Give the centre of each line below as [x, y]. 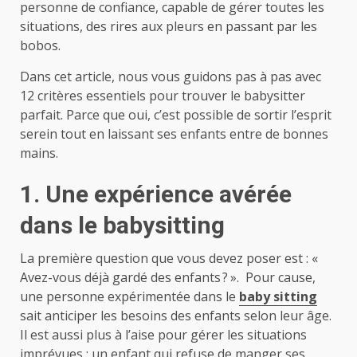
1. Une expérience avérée [156, 194]
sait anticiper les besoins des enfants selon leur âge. [176, 315]
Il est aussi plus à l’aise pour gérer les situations [163, 334]
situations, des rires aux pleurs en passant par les [169, 26]
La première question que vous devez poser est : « [170, 258]
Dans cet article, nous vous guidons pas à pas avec [171, 76]
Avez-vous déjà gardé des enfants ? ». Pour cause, [168, 277]
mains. [39, 153]
